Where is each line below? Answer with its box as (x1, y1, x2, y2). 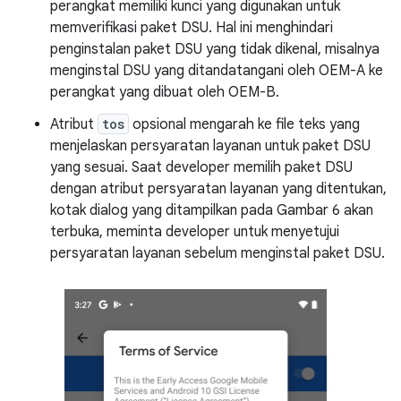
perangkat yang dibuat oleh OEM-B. (50, 82, 279, 101)
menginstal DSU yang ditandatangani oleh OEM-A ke (50, 61, 383, 80)
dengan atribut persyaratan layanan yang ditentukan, (50, 179, 387, 198)
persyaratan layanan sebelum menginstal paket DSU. (50, 243, 385, 262)
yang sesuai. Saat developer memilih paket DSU (50, 158, 353, 176)
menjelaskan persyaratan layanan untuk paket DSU (50, 136, 371, 155)
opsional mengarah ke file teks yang (129, 115, 360, 133)
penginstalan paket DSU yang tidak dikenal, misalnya (50, 39, 380, 58)
